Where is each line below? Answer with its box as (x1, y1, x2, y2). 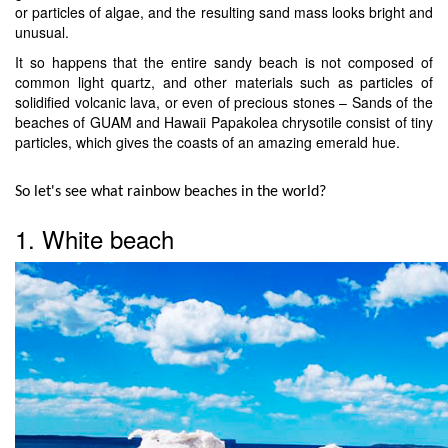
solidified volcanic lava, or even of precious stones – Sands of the (15, 91, 433, 112)
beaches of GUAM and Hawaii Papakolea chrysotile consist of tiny (15, 111, 433, 132)
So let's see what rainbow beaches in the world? (15, 183, 326, 200)
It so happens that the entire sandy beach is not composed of (15, 51, 433, 72)
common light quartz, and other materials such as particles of (15, 71, 433, 92)
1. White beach (15, 220, 174, 256)
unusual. (15, 21, 69, 42)
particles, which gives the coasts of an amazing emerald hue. (15, 131, 400, 152)
